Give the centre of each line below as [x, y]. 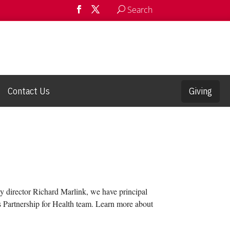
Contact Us [29, 91]
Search [139, 10]
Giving [200, 91]
